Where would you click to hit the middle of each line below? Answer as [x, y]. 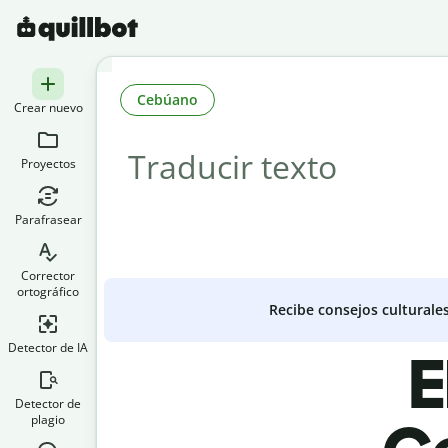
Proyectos [48, 163]
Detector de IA [48, 347]
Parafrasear [48, 219]
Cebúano [167, 99]
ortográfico [48, 291]
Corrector [48, 275]
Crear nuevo [48, 107]
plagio [48, 419]
